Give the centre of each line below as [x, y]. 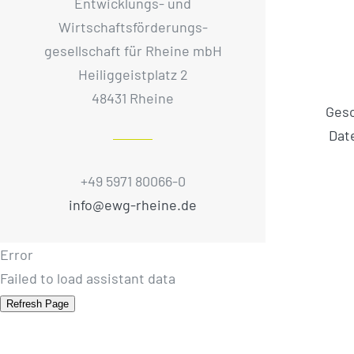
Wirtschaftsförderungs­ [133, 26]
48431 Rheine [133, 98]
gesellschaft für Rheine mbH [133, 50]
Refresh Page [38, 304]
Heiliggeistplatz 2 [133, 74]
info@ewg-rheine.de [133, 204]
